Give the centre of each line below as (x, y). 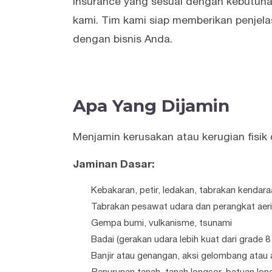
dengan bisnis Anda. (123, 40)
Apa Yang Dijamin (151, 106)
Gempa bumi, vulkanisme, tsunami (161, 224)
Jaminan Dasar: (114, 165)
